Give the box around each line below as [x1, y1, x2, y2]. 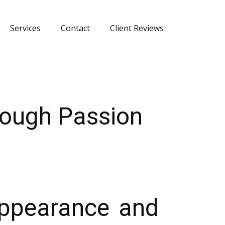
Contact [61, 23, 90, 34]
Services [10, 23, 41, 34]
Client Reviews [110, 23, 164, 34]
